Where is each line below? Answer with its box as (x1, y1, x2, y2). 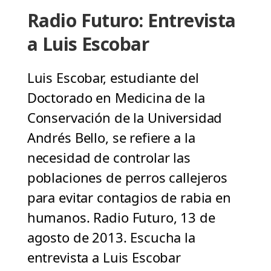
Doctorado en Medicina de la (27, 88, 205, 107)
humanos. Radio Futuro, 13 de (27, 208, 215, 227)
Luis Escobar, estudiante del (27, 68, 199, 87)
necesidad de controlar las (27, 148, 191, 167)
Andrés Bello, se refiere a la (27, 128, 195, 147)
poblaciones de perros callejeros (27, 168, 227, 187)
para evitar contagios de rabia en (27, 188, 231, 207)
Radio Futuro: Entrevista (27, 8, 236, 33)
